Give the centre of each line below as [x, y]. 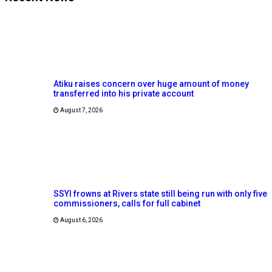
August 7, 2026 [81, 110]
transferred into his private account [124, 93]
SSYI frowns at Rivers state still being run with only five [160, 193]
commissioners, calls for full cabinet [127, 203]
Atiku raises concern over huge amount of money [151, 83]
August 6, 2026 [81, 220]
